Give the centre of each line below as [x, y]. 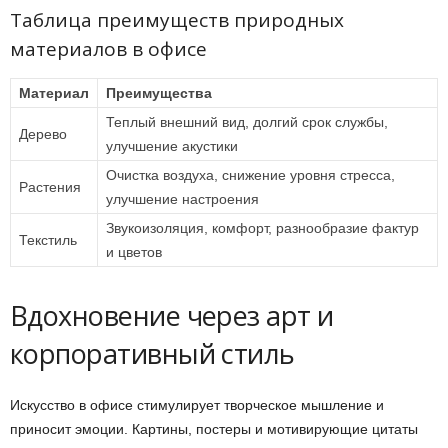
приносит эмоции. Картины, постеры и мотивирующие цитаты [214, 428]
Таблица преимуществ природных [177, 19]
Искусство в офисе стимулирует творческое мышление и [197, 404]
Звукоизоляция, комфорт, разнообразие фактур [262, 227]
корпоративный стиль [152, 353]
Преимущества [159, 92]
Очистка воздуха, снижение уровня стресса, [250, 174]
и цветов [134, 251]
